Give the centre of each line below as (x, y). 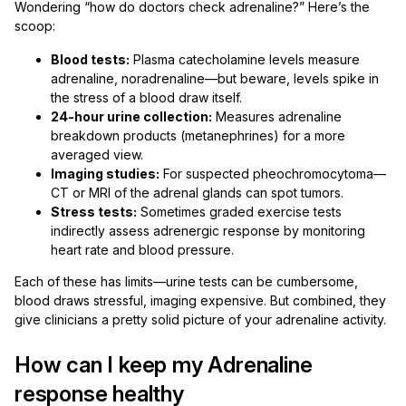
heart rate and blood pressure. (142, 250)
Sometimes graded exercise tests (239, 212)
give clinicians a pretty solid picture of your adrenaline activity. (200, 319)
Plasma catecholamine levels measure (245, 59)
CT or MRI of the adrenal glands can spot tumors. (197, 193)
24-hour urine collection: (131, 116)
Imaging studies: (105, 174)
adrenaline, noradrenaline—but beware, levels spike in (215, 78)
